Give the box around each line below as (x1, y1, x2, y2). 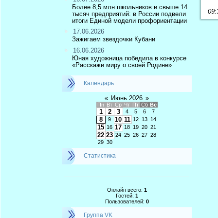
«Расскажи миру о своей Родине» (72, 61, 172, 69)
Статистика (84, 152, 116, 159)
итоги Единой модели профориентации (72, 17, 187, 24)
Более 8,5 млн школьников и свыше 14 (72, 3, 187, 11)
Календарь (84, 79, 114, 87)
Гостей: (115, 192, 135, 199)
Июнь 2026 (111, 94, 143, 102)
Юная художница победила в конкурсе (72, 54, 186, 62)
